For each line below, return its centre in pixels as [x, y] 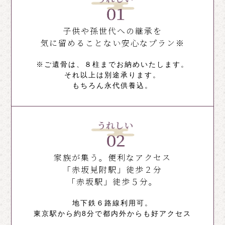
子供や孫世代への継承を [113, 31]
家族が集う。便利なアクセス [113, 157]
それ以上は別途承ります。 [113, 75]
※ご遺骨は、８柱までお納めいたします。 [113, 64]
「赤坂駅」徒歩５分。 [113, 181]
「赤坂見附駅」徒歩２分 [113, 169]
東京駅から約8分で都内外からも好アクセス [113, 213]
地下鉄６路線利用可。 [113, 203]
